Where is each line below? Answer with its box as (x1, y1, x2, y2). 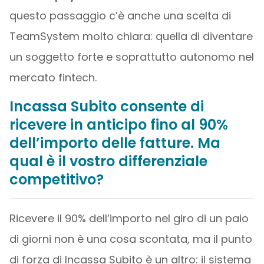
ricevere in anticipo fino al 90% (9, 115, 228, 134)
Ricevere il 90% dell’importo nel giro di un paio (9, 211, 249, 226)
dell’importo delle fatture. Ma (9, 133, 220, 153)
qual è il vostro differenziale (9, 151, 207, 171)
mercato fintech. (9, 70, 97, 85)
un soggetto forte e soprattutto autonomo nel (9, 49, 254, 64)
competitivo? (9, 170, 104, 189)
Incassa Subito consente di (9, 97, 204, 116)
